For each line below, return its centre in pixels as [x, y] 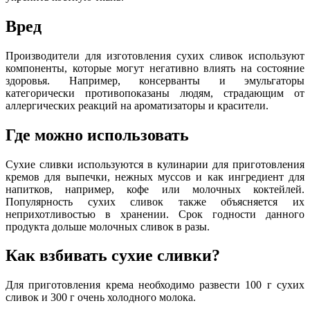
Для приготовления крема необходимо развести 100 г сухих [155, 285]
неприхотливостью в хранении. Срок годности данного [155, 214]
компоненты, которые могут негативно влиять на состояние [155, 68]
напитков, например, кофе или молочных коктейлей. [155, 189]
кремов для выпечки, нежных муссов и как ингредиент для [155, 176]
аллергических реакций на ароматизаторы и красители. [137, 105]
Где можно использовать [97, 135]
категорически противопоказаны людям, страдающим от [155, 93]
